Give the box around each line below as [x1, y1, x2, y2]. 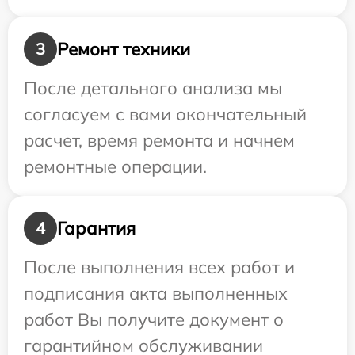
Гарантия [57, 216, 136, 239]
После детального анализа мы [24, 77, 282, 99]
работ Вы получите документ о [24, 308, 284, 330]
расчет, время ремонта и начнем [24, 129, 295, 151]
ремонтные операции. [24, 155, 207, 177]
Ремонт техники [57, 37, 190, 60]
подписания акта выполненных [24, 282, 288, 304]
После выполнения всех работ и [24, 256, 295, 278]
